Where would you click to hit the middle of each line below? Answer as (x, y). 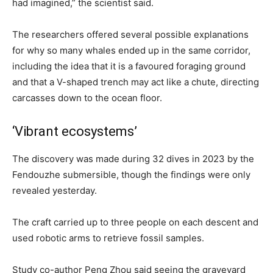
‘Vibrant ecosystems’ (75, 131)
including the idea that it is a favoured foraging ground (129, 66)
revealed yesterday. (55, 190)
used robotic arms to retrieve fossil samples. (108, 238)
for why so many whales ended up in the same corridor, (131, 50)
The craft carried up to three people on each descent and (135, 222)
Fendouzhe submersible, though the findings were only (131, 174)
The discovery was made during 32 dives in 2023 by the (133, 158)
